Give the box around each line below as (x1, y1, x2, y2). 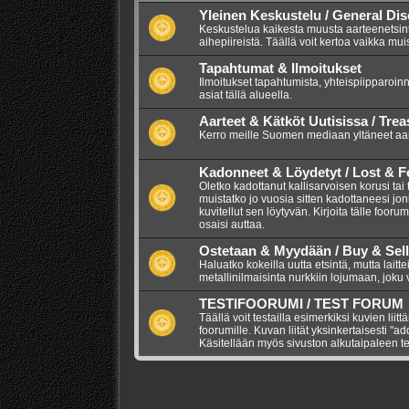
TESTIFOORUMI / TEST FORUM (198, 296, 404, 311)
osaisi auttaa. (198, 217, 265, 231)
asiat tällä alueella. (198, 88, 292, 101)
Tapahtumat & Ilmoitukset (198, 60, 362, 76)
